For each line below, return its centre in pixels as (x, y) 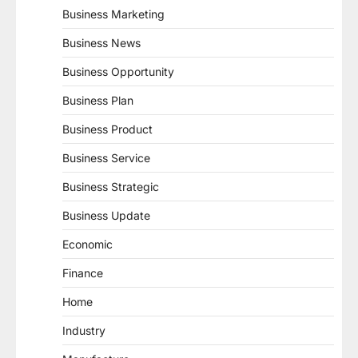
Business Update (106, 215)
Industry (84, 330)
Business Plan (98, 100)
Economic (88, 244)
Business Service (106, 157)
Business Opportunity (118, 71)
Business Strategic (111, 186)
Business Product (107, 129)
